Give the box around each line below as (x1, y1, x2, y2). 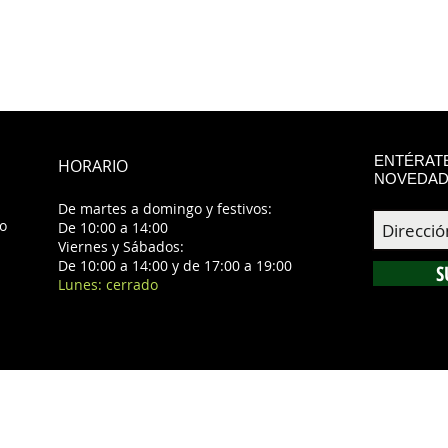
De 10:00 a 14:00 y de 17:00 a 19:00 (58, 256, 292, 275)
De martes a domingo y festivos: (58, 199, 272, 218)
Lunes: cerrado (58, 275, 158, 294)
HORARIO (58, 155, 132, 177)
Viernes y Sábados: (58, 237, 184, 256)
